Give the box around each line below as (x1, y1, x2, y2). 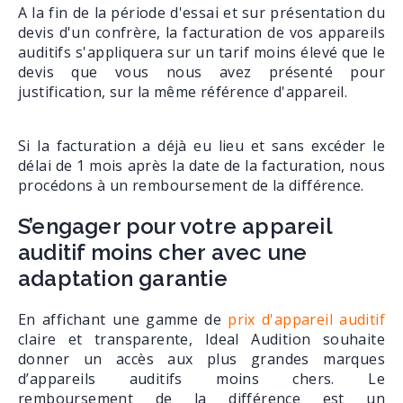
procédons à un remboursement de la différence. (18, 175, 364, 196)
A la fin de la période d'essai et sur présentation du (18, 3, 385, 23)
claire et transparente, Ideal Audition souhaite (18, 329, 385, 350)
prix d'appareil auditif (228, 309, 386, 330)
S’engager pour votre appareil (18, 213, 332, 240)
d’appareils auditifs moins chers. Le (18, 369, 385, 390)
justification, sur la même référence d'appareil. (18, 82, 348, 103)
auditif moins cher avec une (18, 239, 308, 266)
